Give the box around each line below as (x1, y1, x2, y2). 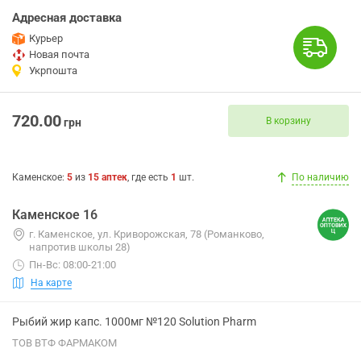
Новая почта (29, 48, 89, 60)
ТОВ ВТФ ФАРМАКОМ (12, 337, 117, 349)
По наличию (292, 172, 349, 183)
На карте (31, 276, 72, 288)
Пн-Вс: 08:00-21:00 (29, 259, 116, 271)
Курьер (29, 32, 63, 44)
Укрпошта (29, 64, 77, 77)
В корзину (266, 114, 311, 127)
